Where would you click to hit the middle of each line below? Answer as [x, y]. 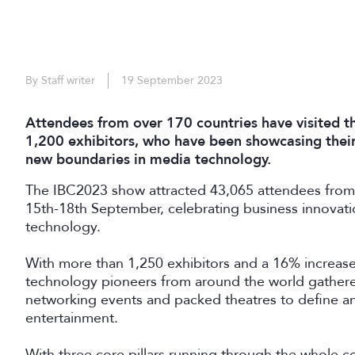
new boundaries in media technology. [148, 159]
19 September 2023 [172, 80]
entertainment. [72, 317]
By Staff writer [60, 80]
